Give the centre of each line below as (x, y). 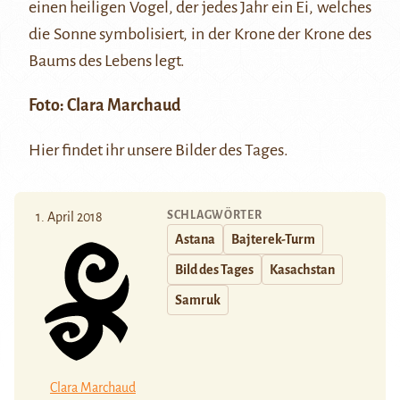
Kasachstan (302, 270)
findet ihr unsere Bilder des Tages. (174, 150)
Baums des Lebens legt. (107, 61)
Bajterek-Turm (273, 240)
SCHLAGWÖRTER (215, 216)
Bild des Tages (214, 270)
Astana (195, 240)
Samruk (198, 300)
